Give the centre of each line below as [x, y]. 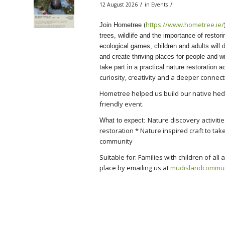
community [116, 141]
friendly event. [122, 104]
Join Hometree [122, 25]
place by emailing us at [135, 168]
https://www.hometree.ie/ [185, 24]
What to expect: [124, 121]
